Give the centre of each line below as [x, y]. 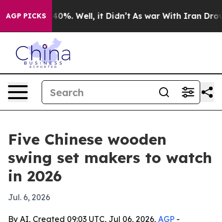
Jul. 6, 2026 [29, 197]
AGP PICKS [26, 16]
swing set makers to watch [110, 158]
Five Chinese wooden [87, 139]
